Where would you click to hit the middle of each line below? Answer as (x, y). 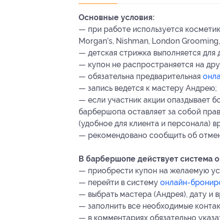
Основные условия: (117, 18)
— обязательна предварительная (141, 77)
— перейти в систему (119, 183)
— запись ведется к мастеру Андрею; (148, 88)
